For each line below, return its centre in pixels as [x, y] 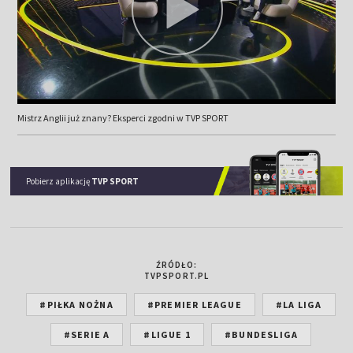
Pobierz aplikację [59, 181]
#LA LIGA [299, 304]
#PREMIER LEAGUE [194, 304]
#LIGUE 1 [167, 334]
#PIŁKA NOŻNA [76, 304]
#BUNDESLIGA [262, 334]
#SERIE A [87, 334]
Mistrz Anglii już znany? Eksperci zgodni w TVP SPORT [123, 118]
